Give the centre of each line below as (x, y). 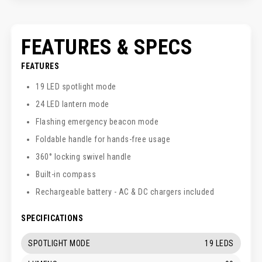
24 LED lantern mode (73, 104)
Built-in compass (66, 174)
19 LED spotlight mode (76, 86)
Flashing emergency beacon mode (97, 121)
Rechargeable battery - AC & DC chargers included (125, 192)
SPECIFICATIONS (52, 218)
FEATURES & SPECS (107, 47)
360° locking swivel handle (84, 156)
